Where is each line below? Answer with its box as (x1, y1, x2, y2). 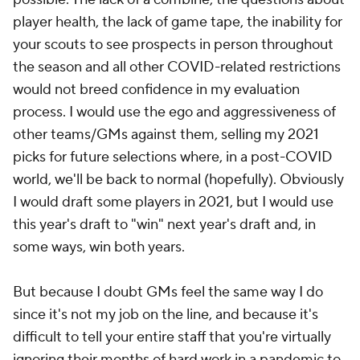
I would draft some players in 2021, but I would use (13, 193, 333, 211)
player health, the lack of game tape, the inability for (13, 13, 342, 31)
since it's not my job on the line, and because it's (13, 305, 318, 324)
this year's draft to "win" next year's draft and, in (13, 215, 316, 234)
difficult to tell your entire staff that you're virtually (13, 328, 331, 346)
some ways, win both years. (13, 238, 185, 256)
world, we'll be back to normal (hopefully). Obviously (13, 170, 344, 189)
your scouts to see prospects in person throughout (13, 35, 333, 54)
